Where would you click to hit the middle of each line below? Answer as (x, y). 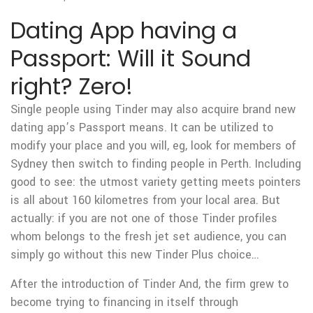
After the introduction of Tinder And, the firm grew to (150, 284)
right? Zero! (72, 86)
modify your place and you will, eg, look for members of (153, 146)
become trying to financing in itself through (124, 302)
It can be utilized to (220, 128)
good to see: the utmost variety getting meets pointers (156, 182)
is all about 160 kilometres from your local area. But (145, 200)
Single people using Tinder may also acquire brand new (153, 109)
